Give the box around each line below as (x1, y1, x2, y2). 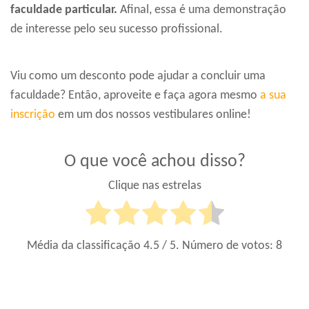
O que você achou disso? (63, 152, 246, 172)
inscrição (10, 108, 55, 122)
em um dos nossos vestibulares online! (55, 108, 251, 122)
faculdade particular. (10, 3, 120, 17)
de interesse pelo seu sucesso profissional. (10, 23, 223, 37)
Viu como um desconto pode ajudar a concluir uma (10, 70, 266, 83)
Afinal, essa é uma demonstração (120, 3, 286, 17)
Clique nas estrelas (108, 179, 201, 192)
